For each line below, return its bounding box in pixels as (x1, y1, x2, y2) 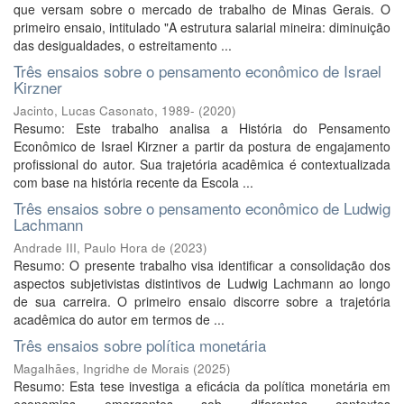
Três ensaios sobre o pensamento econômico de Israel (14, 60, 381, 82)
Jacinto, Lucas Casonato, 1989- (14, 102, 195, 119)
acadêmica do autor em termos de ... (14, 310, 225, 328)
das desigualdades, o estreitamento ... (14, 36, 232, 54)
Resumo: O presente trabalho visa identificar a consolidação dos (14, 256, 390, 274)
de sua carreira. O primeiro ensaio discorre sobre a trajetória (14, 292, 390, 310)
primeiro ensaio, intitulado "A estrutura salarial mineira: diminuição (14, 18, 390, 36)
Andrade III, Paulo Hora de (14, 239, 166, 256)
